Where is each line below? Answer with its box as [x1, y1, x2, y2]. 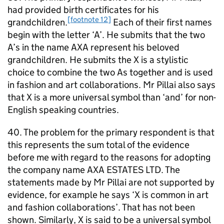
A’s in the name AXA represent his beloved [7, 41, 179, 53]
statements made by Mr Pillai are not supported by [7, 176, 214, 188]
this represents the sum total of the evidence [7, 139, 189, 150]
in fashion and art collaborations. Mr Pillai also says [7, 79, 215, 90]
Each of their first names [111, 16, 212, 28]
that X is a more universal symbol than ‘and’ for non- [7, 91, 216, 103]
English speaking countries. [7, 104, 119, 115]
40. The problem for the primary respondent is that [7, 126, 214, 138]
